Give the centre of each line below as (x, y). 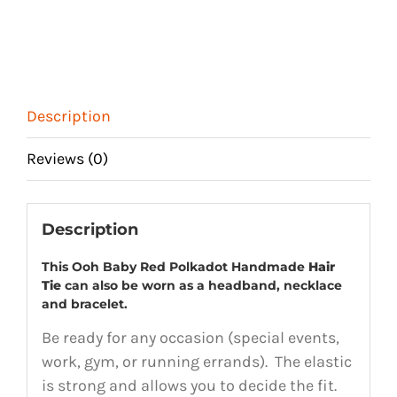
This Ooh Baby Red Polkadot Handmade (175, 266)
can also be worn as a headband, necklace (203, 285)
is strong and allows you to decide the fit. (191, 385)
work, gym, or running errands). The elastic (196, 361)
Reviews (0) (67, 159)
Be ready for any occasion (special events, (190, 337)
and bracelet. (84, 304)
